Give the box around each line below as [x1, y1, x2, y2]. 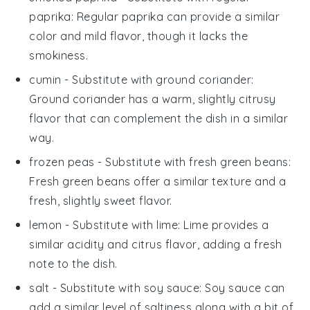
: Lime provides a [178, 217, 269, 232]
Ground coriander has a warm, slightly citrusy [29, 91, 276, 106]
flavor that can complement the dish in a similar [29, 111, 289, 125]
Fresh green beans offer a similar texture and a [29, 174, 286, 188]
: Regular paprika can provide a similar [71, 9, 280, 24]
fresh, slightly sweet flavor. [29, 193, 172, 208]
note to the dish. [29, 256, 118, 271]
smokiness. [29, 48, 89, 62]
